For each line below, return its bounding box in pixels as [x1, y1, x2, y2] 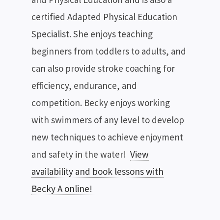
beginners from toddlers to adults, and [31, 45, 186, 57]
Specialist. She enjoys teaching [31, 27, 153, 40]
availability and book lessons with [31, 165, 164, 177]
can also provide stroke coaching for [31, 62, 175, 74]
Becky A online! [31, 182, 96, 194]
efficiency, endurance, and [31, 79, 137, 91]
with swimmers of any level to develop [31, 113, 184, 126]
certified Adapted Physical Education [31, 10, 177, 23]
